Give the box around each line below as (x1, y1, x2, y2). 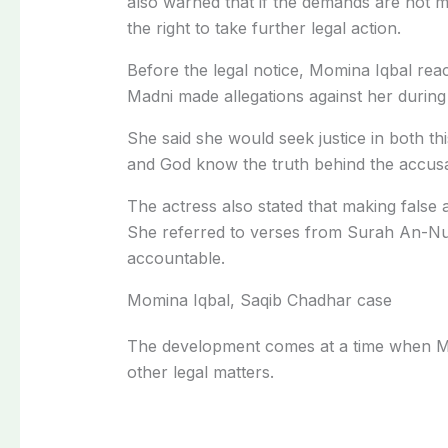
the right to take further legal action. (126, 17, 401, 38)
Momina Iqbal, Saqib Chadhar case (126, 289, 392, 310)
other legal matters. (126, 361, 274, 382)
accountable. (126, 247, 225, 268)
